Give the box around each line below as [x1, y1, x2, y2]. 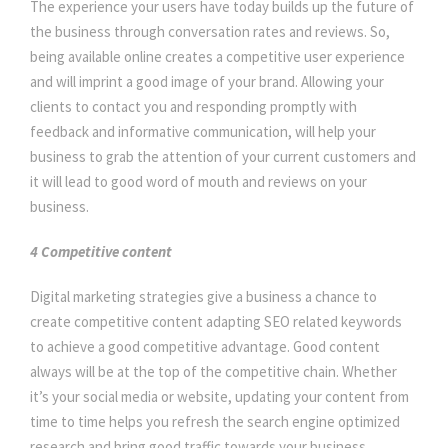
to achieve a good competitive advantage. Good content [30, 337, 380, 357]
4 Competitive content [30, 242, 172, 262]
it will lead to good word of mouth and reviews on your [30, 172, 367, 192]
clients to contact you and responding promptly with [30, 97, 357, 117]
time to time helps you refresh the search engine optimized [30, 412, 400, 432]
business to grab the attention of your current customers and [30, 147, 416, 167]
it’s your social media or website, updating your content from [30, 387, 409, 407]
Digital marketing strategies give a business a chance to [30, 287, 377, 307]
